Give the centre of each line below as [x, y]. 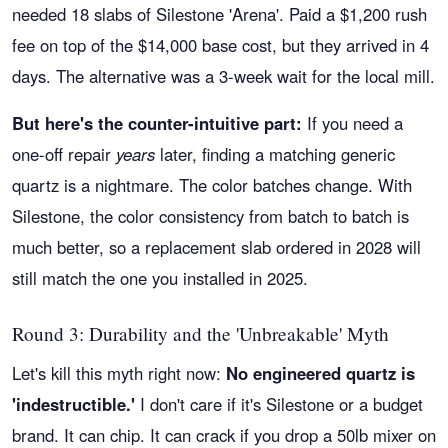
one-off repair [64, 154]
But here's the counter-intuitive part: [157, 123]
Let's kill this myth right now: [119, 373]
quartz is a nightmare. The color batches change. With [212, 185]
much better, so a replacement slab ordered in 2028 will [216, 247]
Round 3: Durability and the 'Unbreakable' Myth [200, 333]
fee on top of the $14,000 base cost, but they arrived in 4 [220, 45]
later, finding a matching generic [275, 154]
